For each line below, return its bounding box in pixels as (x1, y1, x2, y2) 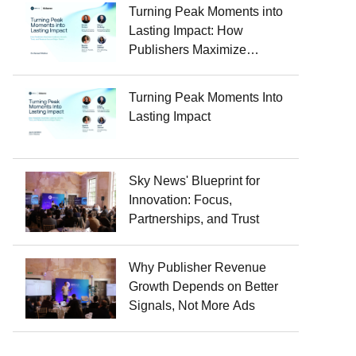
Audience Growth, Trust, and (128, 61, 288, 75)
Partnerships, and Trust (128, 212, 259, 226)
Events (128, 99, 168, 114)
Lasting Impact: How (128, 23, 243, 37)
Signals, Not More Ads (128, 299, 255, 312)
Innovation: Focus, (128, 193, 232, 207)
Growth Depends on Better (128, 280, 278, 293)
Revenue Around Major (128, 80, 260, 95)
